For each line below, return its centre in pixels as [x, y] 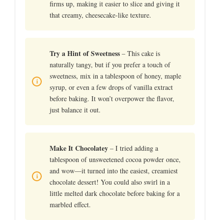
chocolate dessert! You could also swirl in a [110, 182]
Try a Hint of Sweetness [85, 53]
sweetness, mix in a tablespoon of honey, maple [115, 76]
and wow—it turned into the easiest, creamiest [114, 170]
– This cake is [140, 53]
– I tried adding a [133, 148]
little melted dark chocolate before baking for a [115, 193]
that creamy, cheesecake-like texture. [100, 15]
